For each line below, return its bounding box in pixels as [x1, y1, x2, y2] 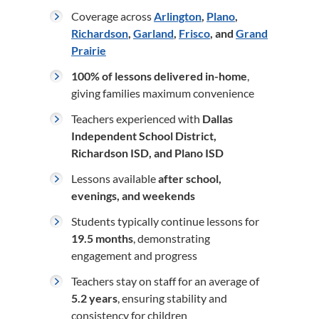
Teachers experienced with [71, 112, 202, 125]
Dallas [202, 112, 233, 125]
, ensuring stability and [117, 291, 227, 305]
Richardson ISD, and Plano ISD [71, 146, 224, 159]
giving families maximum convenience [71, 86, 254, 100]
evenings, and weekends [71, 189, 195, 202]
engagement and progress [71, 249, 197, 262]
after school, [158, 172, 221, 185]
